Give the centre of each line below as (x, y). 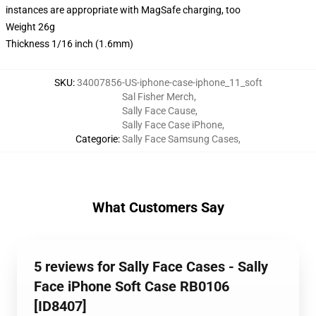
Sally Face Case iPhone (172, 125)
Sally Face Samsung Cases (180, 139)
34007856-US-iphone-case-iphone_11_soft (169, 83)
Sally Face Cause (159, 111)
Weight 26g (30, 27)
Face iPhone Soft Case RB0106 (132, 286)
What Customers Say (158, 207)
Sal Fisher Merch (158, 97)
